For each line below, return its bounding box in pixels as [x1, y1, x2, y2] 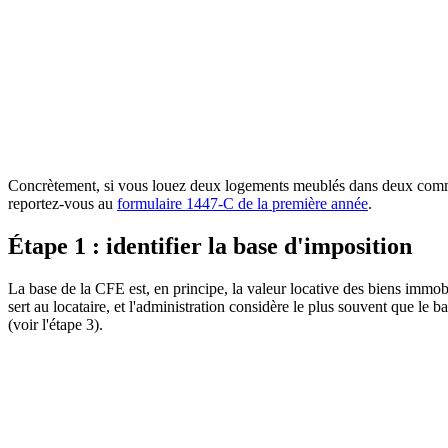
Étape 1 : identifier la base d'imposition [8, 233, 412, 260]
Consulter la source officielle [8, 163, 188, 181]
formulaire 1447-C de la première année [117, 195, 368, 213]
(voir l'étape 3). [8, 315, 103, 333]
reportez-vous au [8, 195, 117, 213]
